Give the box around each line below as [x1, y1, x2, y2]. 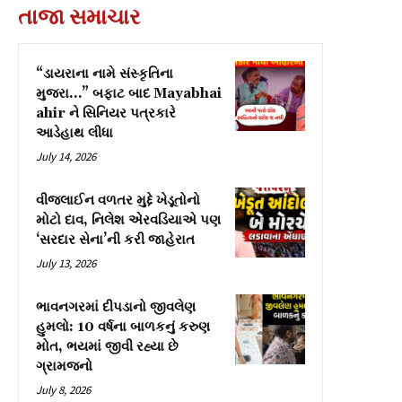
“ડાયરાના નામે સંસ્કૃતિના [36, 66, 173, 83]
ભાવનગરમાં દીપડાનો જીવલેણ [36, 299, 196, 317]
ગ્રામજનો [36, 358, 92, 376]
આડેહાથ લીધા [36, 125, 113, 143]
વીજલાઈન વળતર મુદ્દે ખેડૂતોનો [36, 192, 200, 210]
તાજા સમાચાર [18, 3, 140, 31]
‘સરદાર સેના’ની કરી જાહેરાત [36, 232, 195, 249]
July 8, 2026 [36, 382, 91, 398]
